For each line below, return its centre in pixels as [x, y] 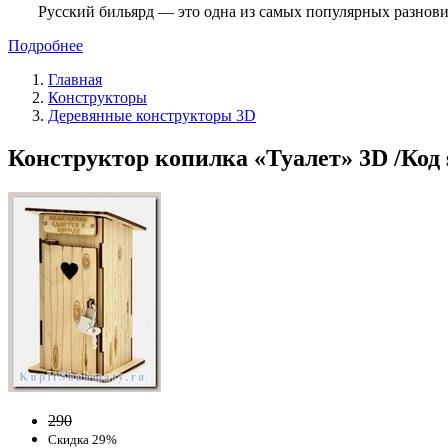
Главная [75, 79]
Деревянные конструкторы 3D [152, 115]
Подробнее [45, 45]
